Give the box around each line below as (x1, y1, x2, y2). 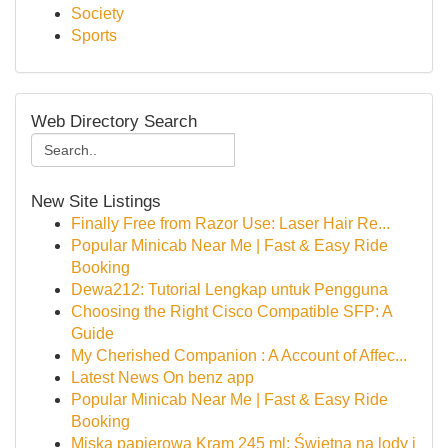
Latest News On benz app (71, 369, 254, 386)
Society (71, 5, 124, 22)
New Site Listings (31, 191, 161, 211)
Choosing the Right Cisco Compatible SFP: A (71, 303, 392, 320)
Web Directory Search (31, 111, 197, 131)
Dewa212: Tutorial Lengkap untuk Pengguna (71, 281, 388, 298)
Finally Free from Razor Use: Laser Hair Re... (71, 215, 390, 232)
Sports (71, 27, 117, 44)
